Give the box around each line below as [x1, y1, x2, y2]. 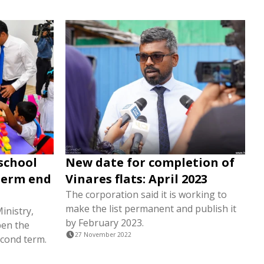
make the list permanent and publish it [65, 202, 236, 216]
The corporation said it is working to [65, 188, 227, 202]
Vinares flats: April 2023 [65, 171, 207, 187]
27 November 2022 [75, 230, 131, 239]
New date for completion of [65, 154, 235, 171]
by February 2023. [65, 216, 144, 230]
